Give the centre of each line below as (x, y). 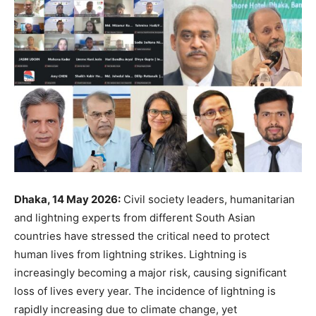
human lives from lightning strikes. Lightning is (130, 255)
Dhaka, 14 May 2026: (67, 200)
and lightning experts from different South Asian (135, 218)
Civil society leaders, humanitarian (208, 200)
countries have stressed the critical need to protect (142, 236)
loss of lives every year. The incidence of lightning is (145, 291)
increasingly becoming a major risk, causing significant (150, 273)
